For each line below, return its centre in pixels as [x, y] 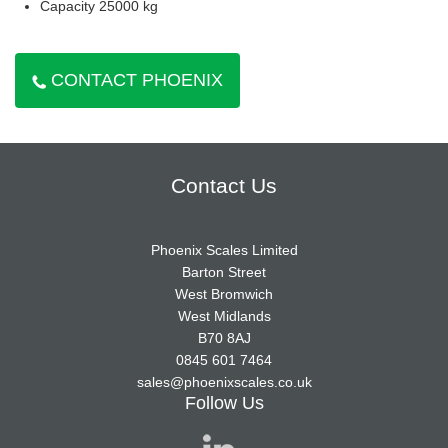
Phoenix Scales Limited [224, 250]
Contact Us [224, 186]
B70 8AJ [224, 338]
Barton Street [224, 272]
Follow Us [224, 403]
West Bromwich [224, 294]
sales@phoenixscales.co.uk [224, 382]
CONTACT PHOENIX [137, 80]
